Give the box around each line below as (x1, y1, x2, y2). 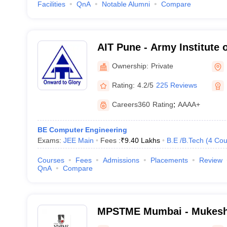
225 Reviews (156, 81, 197, 89)
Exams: (37, 136, 63, 144)
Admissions (102, 156, 139, 164)
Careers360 (111, 100, 150, 108)
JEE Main (63, 136, 94, 144)
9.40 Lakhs (124, 136, 160, 144)
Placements (150, 156, 188, 164)
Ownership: (111, 61, 148, 70)
